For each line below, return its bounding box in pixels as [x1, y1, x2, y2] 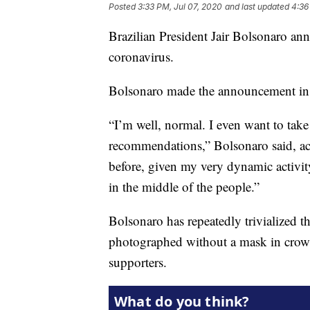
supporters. [109, 253, 167, 271]
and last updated [225, 1, 289, 12]
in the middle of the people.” [109, 178, 259, 196]
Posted [109, 1, 138, 12]
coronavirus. [109, 48, 174, 66]
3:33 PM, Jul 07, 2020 [138, 1, 222, 12]
